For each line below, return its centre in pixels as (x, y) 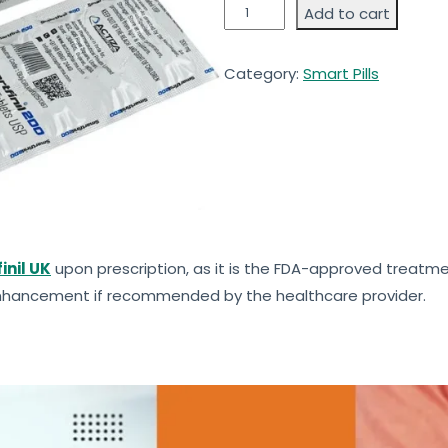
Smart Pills (341, 73)
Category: (263, 73)
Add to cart (346, 13)
